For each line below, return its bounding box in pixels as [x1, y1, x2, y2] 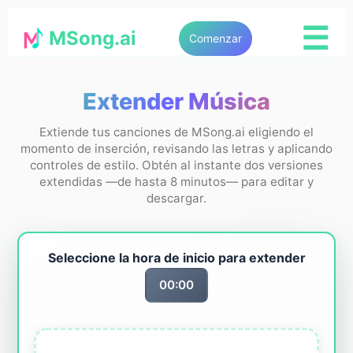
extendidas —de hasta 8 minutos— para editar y [39, 173, 314, 189]
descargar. [147, 190, 206, 206]
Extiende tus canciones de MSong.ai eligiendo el [39, 124, 314, 139]
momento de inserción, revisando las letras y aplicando [20, 140, 333, 156]
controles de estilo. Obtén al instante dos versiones [30, 157, 323, 173]
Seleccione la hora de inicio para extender [47, 249, 306, 266]
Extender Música [83, 87, 270, 115]
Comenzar [189, 32, 242, 45]
